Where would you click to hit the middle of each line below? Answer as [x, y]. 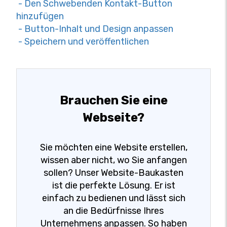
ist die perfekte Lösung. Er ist [113, 185]
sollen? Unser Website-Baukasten [113, 173]
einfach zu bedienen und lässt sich [113, 198]
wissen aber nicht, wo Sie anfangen [113, 160]
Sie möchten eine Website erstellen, [113, 147]
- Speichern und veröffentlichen [83, 41]
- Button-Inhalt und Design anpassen [95, 29]
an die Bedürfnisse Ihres [113, 211]
